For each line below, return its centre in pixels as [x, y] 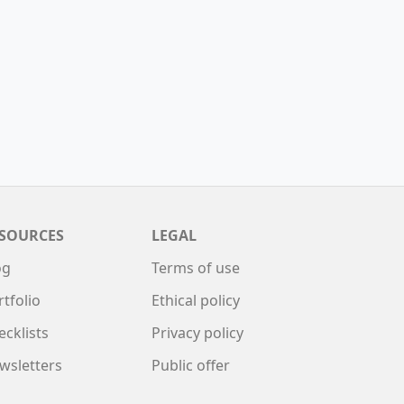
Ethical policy [196, 300]
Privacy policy [197, 332]
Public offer [191, 365]
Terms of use [196, 267]
